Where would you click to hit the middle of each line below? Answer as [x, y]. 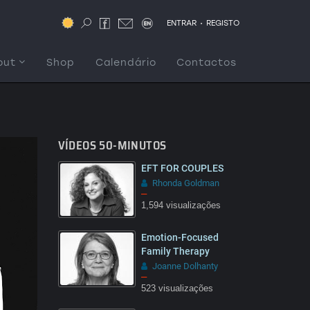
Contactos [207, 63]
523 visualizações [177, 289]
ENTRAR [182, 23]
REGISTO [223, 23]
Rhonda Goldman [185, 183]
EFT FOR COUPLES [182, 168]
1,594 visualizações [181, 206]
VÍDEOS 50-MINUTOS [112, 145]
